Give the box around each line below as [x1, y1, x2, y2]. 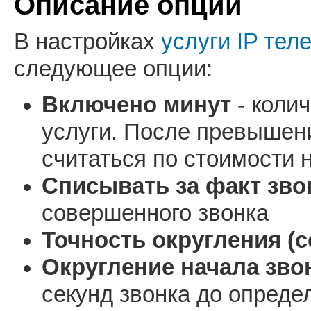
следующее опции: [14, 56, 212, 81]
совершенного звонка [42, 200, 269, 226]
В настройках [14, 28, 161, 54]
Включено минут [42, 92, 231, 117]
